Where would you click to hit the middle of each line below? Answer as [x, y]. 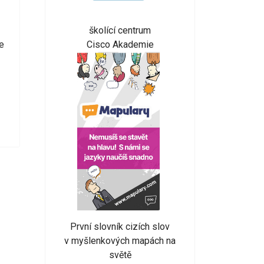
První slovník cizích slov [120, 227]
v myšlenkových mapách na [120, 241]
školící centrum [120, 30]
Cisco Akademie [120, 44]
